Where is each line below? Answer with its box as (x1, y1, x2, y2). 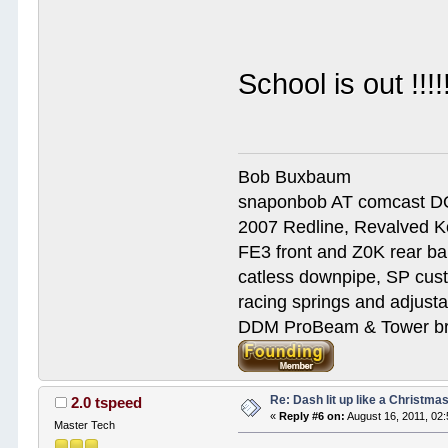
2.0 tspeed (70, 393, 142, 411)
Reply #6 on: (279, 409, 346, 422)
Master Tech (54, 418, 116, 431)
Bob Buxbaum (238, 166, 352, 187)
